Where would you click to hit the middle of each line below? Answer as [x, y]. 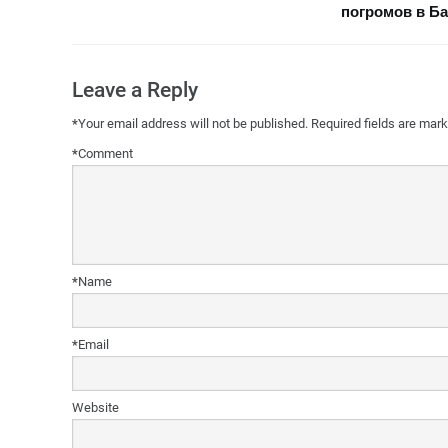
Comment [105, 154]
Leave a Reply [135, 90]
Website [95, 408]
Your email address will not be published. [193, 124]
